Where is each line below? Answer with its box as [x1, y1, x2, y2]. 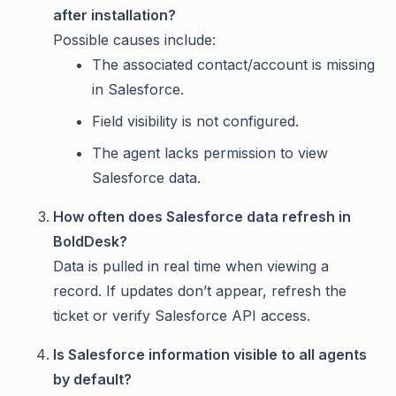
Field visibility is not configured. [92, 112, 299, 131]
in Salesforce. [92, 80, 184, 99]
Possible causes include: [53, 31, 216, 49]
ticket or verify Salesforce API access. [53, 307, 310, 325]
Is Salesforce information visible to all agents [53, 346, 367, 364]
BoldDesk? [53, 232, 127, 251]
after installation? [53, 6, 176, 25]
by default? [53, 370, 132, 389]
